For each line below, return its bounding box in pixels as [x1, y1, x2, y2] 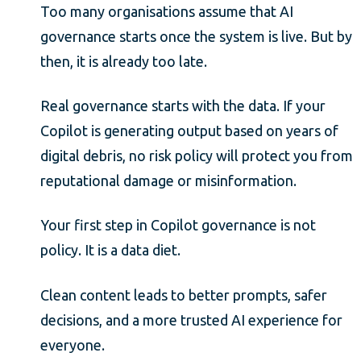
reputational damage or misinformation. [40, 172, 297, 189]
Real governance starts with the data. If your [40, 98, 326, 114]
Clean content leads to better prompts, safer [40, 286, 327, 303]
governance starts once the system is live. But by [40, 27, 352, 44]
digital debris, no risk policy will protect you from [40, 147, 353, 164]
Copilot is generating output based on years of [40, 122, 338, 139]
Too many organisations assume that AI [40, 2, 293, 19]
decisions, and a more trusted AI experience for [40, 311, 342, 328]
